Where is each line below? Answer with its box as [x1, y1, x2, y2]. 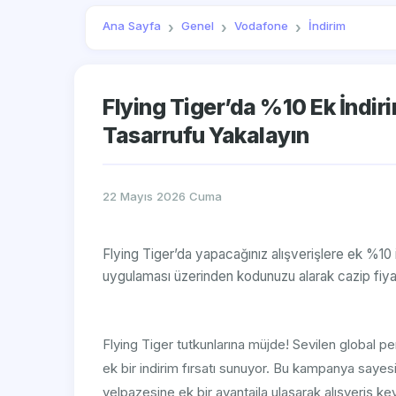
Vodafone [234, 19, 289, 34]
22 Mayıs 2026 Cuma [103, 189, 222, 204]
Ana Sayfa [103, 19, 162, 34]
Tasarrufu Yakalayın [103, 122, 309, 149]
